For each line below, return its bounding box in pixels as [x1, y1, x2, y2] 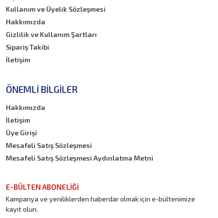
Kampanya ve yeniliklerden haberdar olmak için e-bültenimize [6, 194, 196, 203]
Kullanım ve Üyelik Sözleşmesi [6, 4, 106, 13]
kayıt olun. [6, 204, 38, 213]
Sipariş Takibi [6, 42, 50, 51]
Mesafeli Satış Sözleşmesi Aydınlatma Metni [6, 153, 154, 162]
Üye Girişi [6, 128, 37, 137]
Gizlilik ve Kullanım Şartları [6, 30, 97, 38]
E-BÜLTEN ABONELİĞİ [6, 182, 79, 191]
